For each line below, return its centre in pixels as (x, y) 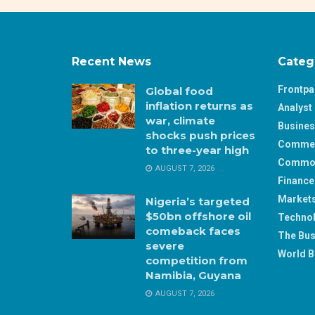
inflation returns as (199, 106)
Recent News (111, 62)
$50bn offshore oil (198, 216)
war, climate (180, 121)
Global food (179, 91)
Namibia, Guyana (193, 275)
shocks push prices (200, 135)
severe (165, 246)
